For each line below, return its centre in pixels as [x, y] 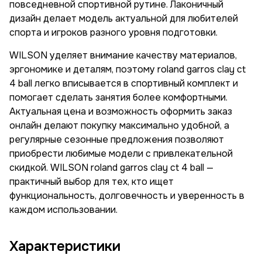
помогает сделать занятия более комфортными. [118, 97]
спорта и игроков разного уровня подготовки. [113, 32]
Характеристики [65, 246]
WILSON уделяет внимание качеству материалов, [123, 55]
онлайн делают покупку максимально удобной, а [119, 125]
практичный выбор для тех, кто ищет [92, 182]
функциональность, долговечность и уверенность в [127, 196]
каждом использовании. [63, 210]
